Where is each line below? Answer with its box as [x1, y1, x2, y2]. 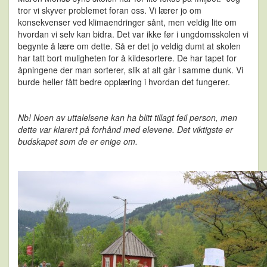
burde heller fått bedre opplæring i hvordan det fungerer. [18, 76, 232, 88]
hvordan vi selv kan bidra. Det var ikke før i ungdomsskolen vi [18, 28, 249, 41]
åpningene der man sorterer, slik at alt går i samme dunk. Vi [18, 64, 243, 76]
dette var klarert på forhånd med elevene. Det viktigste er [18, 123, 233, 136]
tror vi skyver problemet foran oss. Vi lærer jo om [18, 4, 201, 17]
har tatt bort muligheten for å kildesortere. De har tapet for [18, 52, 237, 64]
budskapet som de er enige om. [18, 135, 138, 148]
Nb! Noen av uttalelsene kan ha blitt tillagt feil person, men [18, 111, 237, 124]
